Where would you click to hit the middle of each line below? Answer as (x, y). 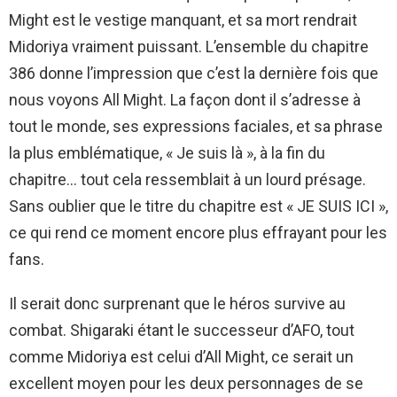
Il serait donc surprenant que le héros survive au (177, 304)
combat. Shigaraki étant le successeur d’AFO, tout (182, 331)
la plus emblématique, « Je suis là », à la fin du (167, 153)
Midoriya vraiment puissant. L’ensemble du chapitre (189, 47)
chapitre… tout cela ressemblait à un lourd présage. (187, 180)
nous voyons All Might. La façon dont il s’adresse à (185, 100)
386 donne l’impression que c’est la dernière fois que (194, 74)
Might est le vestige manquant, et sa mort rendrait (183, 20)
